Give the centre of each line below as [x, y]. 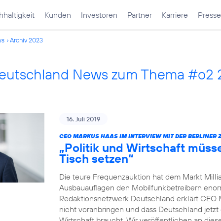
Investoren [99, 15]
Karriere [175, 15]
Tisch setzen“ [96, 158]
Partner [140, 15]
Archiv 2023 [26, 40]
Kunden [58, 15]
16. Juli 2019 [83, 119]
